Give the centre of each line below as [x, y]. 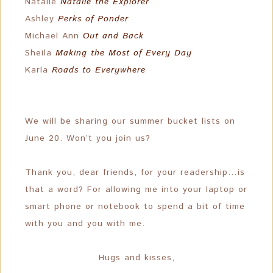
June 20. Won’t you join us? [88, 138]
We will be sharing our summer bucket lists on [130, 121]
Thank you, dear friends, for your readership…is [135, 172]
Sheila [40, 53]
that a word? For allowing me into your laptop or [136, 190]
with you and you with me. [85, 224]
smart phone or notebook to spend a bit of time [135, 207]
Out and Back [113, 36]
